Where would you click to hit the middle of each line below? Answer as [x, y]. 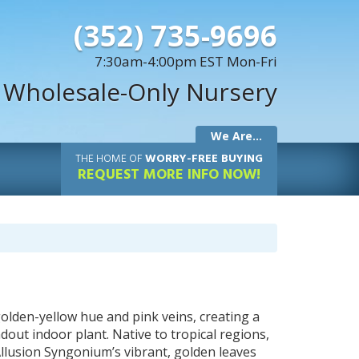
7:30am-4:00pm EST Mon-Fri [186, 61]
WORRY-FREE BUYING [204, 159]
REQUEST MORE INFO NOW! [169, 175]
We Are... [236, 136]
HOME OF [121, 159]
